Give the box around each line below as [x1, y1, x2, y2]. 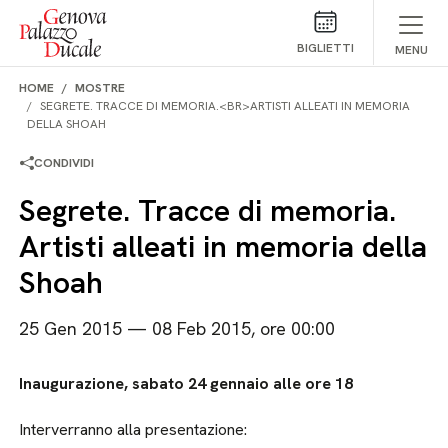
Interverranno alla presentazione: [19, 419, 248, 440]
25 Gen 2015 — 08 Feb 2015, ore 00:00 [19, 317, 336, 340]
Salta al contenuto [15, 8, 139, 29]
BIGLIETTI [296, 40, 354, 56]
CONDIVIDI [34, 155, 95, 171]
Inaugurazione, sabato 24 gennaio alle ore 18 [19, 373, 354, 394]
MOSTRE [75, 80, 126, 96]
